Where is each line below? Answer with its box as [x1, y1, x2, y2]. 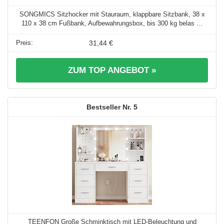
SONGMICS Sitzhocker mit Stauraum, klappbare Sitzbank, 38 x [19, 10, 205, 18]
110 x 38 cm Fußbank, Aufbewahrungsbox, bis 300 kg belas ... [21, 19, 202, 27]
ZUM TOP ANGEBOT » [68, 65, 156, 75]
